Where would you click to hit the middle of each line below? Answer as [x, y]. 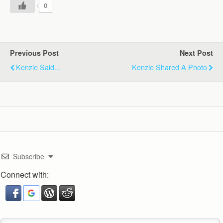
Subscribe [29, 156]
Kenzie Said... [38, 67]
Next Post [196, 53]
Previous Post [34, 53]
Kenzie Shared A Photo [169, 67]
